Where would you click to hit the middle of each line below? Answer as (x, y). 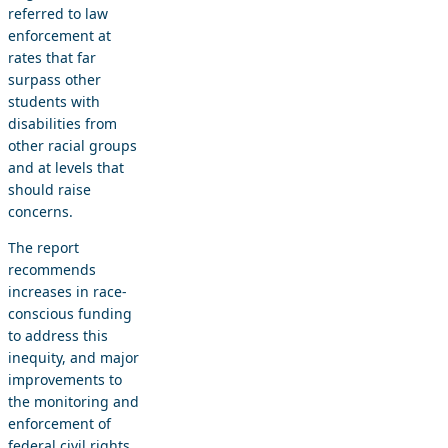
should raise (49, 189)
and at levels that (66, 167)
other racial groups (72, 145)
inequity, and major (73, 357)
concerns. (40, 211)
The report (43, 247)
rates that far (52, 57)
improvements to (65, 379)
